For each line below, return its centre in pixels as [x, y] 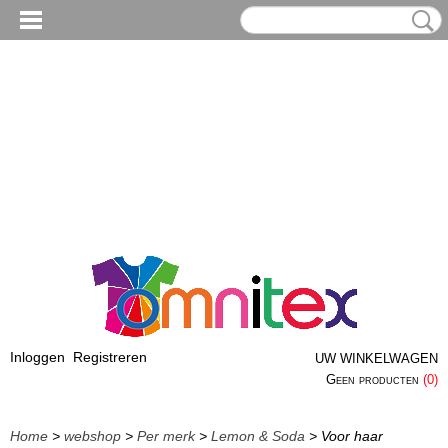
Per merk [166, 436]
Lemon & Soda [258, 436]
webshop [92, 436]
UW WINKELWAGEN [376, 358]
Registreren [110, 357]
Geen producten [374, 379]
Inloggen [37, 357]
